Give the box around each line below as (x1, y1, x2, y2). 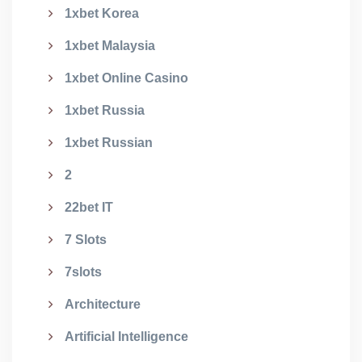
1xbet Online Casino (65, 71, 188, 85)
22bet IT (65, 200, 113, 214)
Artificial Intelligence (65, 330, 188, 343)
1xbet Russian (65, 136, 153, 149)
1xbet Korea (65, 6, 139, 20)
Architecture (65, 297, 141, 311)
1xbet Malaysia (65, 39, 155, 53)
